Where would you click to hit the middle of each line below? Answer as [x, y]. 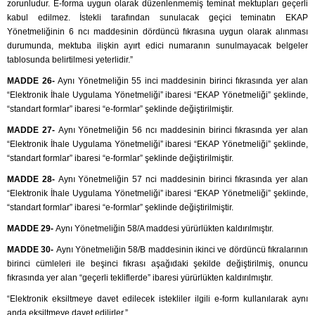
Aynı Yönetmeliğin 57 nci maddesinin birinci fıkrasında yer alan [183, 180]
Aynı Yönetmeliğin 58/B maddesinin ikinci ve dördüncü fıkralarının [182, 250]
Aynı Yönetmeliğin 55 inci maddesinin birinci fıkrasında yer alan [183, 81]
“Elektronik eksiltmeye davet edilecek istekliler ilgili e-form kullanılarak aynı [157, 299]
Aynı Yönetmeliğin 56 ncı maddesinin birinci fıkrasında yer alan [183, 130]
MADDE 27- [33, 130]
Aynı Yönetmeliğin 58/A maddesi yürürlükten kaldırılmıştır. [165, 229]
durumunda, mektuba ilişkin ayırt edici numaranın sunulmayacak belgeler [157, 46]
